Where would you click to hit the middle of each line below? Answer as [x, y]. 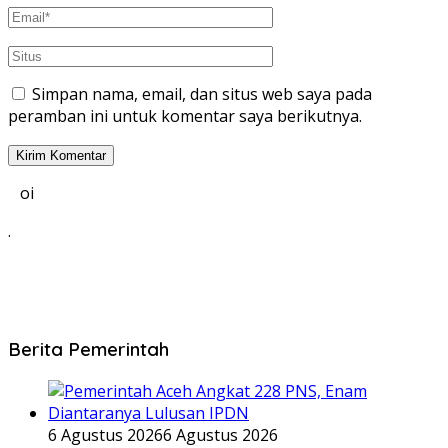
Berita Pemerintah [88, 348]
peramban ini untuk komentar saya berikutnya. [185, 116]
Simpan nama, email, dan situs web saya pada [202, 94]
